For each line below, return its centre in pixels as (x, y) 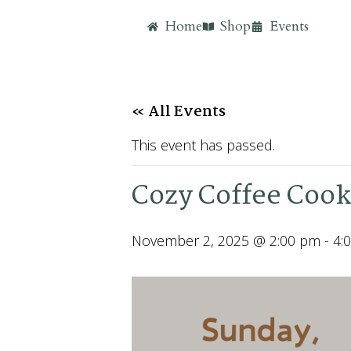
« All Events (179, 112)
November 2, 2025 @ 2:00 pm (226, 241)
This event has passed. (203, 145)
